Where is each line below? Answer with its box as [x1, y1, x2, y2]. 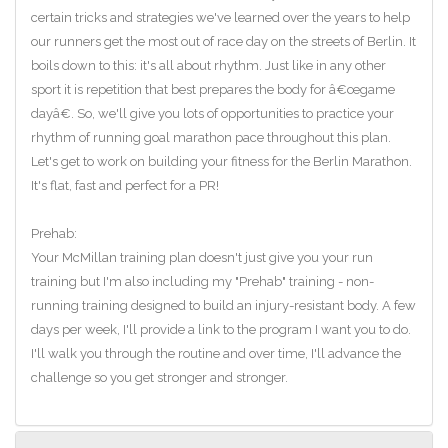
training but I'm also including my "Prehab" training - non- [31, 273, 374, 289]
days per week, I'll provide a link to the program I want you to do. [31, 321, 411, 337]
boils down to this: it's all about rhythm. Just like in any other [31, 57, 386, 73]
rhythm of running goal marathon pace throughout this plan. [31, 129, 391, 145]
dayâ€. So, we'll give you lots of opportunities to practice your [31, 105, 394, 121]
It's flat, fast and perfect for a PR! [31, 177, 219, 193]
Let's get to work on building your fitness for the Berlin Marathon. [31, 153, 412, 169]
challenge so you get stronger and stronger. [31, 369, 288, 385]
